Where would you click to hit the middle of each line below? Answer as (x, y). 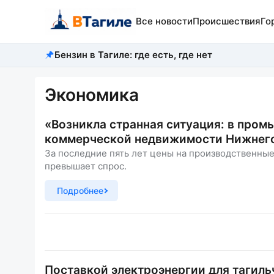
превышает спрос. (86, 166)
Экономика (92, 95)
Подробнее (80, 191)
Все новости (164, 21)
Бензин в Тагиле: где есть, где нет (133, 55)
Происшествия (226, 21)
